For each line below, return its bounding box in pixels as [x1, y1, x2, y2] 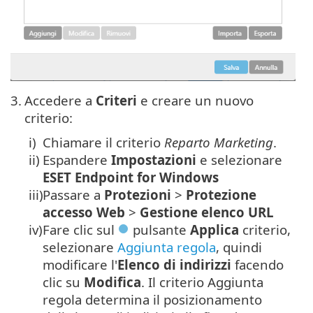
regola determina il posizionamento [43, 290, 262, 308]
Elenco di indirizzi [117, 255, 231, 273]
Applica [190, 220, 239, 238]
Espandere [43, 150, 111, 168]
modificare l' [43, 255, 117, 273]
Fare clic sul [43, 220, 118, 238]
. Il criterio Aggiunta [141, 272, 263, 291]
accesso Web [43, 203, 125, 221]
